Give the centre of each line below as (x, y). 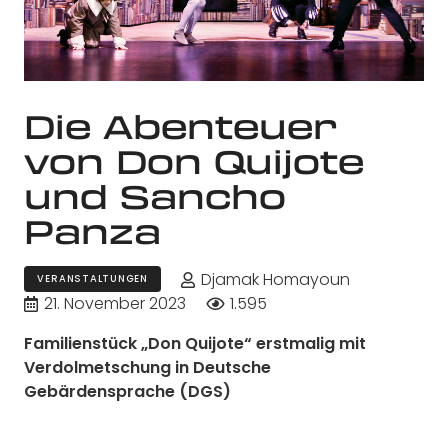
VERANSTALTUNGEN (92, 279)
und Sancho (155, 195)
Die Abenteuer (180, 125)
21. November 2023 (115, 303)
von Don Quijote (194, 160)
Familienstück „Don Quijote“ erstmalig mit (195, 343)
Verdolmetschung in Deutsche (147, 367)
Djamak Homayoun (275, 279)
